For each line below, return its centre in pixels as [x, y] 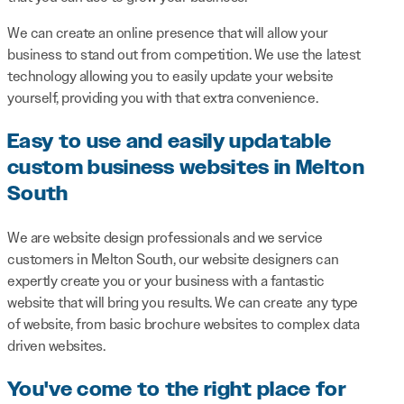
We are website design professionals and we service [165, 238]
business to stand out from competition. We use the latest [184, 55]
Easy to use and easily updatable [170, 142]
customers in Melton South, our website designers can [173, 260]
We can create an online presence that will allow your [168, 33]
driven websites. [56, 346]
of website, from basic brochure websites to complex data [184, 325]
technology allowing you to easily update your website [170, 77]
